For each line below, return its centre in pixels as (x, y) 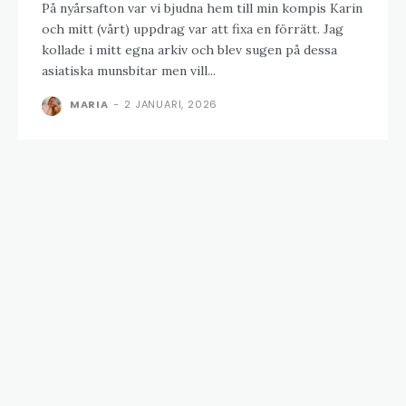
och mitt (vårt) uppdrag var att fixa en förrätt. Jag (193, 29)
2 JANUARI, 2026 (171, 105)
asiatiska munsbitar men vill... (129, 71)
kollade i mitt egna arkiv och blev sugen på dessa (189, 50)
